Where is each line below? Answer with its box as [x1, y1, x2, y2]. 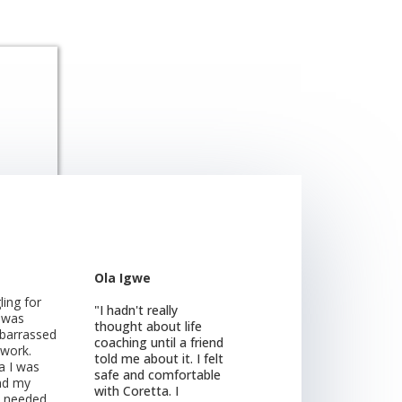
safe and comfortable [94, 365, 222, 383]
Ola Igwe [94, 268, 152, 286]
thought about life [94, 317, 203, 335]
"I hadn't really [94, 301, 179, 319]
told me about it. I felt [94, 349, 224, 367]
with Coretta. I [94, 381, 179, 399]
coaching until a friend [94, 333, 224, 351]
